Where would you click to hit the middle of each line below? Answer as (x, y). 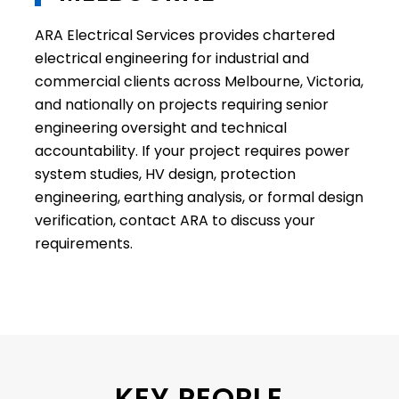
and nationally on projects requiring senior (181, 104)
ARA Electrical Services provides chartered (184, 35)
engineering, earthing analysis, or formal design (199, 197)
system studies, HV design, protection (165, 174)
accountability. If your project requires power (192, 151)
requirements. (83, 243)
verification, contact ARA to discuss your (175, 220)
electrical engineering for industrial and (171, 58)
